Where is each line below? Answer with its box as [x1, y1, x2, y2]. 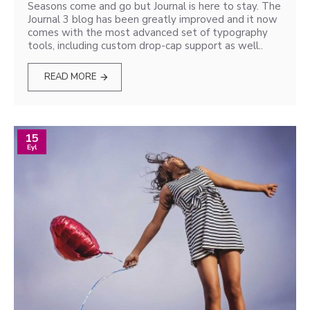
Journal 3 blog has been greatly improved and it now [28, 12, 277, 26]
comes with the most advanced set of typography [28, 26, 268, 39]
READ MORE [44, 71, 97, 83]
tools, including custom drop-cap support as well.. [28, 39, 263, 53]
